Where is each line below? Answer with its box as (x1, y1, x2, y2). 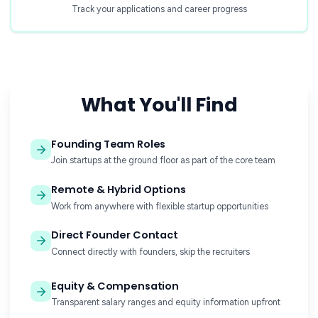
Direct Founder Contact (50, 228, 178, 243)
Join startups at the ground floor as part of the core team (50, 155, 275, 166)
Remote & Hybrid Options (50, 182, 186, 197)
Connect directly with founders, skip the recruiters (50, 246, 250, 257)
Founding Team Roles (50, 136, 166, 151)
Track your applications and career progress (71, 4, 247, 15)
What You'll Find (80, 92, 238, 118)
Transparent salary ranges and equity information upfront (50, 297, 280, 308)
